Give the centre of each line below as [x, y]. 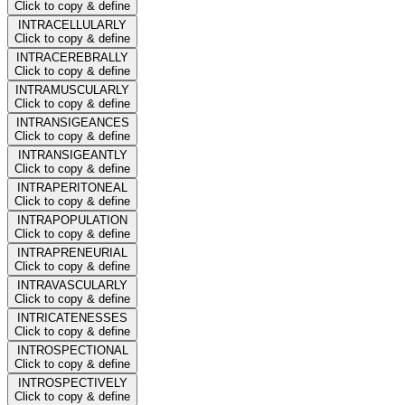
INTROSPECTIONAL [72, 350]
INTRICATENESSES [72, 317]
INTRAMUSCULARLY [72, 89]
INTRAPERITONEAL [72, 187]
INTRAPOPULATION [72, 220]
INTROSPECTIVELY [72, 382]
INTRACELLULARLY [72, 24]
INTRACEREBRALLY [72, 57]
